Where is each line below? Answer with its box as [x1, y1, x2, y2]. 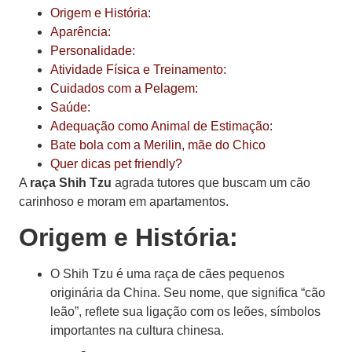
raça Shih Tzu [30, 175, 112, 189]
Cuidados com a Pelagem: [50, 81, 198, 95]
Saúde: [50, 100, 90, 114]
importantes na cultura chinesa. [50, 324, 224, 338]
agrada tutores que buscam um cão [112, 175, 310, 189]
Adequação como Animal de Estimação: [50, 119, 273, 133]
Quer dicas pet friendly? [50, 156, 182, 170]
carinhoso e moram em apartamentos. [19, 194, 229, 208]
